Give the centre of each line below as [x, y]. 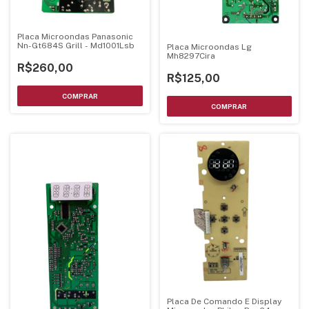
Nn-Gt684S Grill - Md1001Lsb [76, 46]
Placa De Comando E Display [224, 302]
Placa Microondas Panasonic [75, 37]
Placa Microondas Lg [209, 47]
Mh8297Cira [191, 56]
